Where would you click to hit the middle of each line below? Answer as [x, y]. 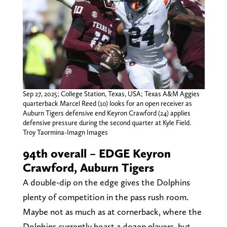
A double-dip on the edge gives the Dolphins [106, 182]
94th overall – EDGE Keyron [97, 153]
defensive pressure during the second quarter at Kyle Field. [107, 122]
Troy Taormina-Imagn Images [65, 132]
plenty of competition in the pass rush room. [105, 197]
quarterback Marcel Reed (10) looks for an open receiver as [107, 103]
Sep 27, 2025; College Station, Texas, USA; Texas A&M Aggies [111, 93]
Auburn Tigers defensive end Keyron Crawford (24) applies [106, 113]
